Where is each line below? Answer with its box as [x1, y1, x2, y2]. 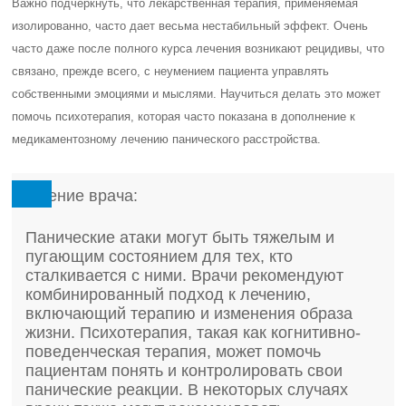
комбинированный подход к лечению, [25, 285, 312, 304]
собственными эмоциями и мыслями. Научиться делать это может [12, 87, 382, 101]
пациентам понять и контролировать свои [25, 362, 343, 380]
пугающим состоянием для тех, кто [25, 247, 294, 266]
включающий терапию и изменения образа [25, 304, 353, 323]
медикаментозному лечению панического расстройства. [12, 132, 322, 146]
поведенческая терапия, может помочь [25, 343, 322, 361]
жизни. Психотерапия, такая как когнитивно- [25, 324, 362, 342]
